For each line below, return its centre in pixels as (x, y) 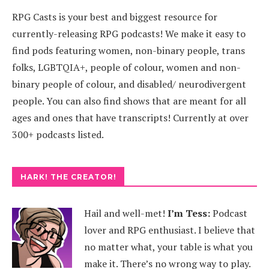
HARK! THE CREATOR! (68, 177)
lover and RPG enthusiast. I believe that (170, 230)
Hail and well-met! (126, 213)
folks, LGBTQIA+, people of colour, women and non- (126, 67)
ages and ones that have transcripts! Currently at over (130, 118)
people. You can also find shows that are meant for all (129, 101)
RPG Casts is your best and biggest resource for (115, 17)
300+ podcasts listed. (58, 134)
